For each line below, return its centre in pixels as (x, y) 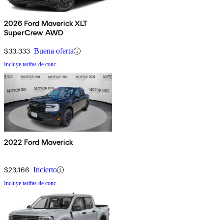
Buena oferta (54, 51)
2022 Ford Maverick (39, 142)
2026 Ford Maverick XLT (46, 24)
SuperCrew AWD (34, 33)
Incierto (45, 170)
